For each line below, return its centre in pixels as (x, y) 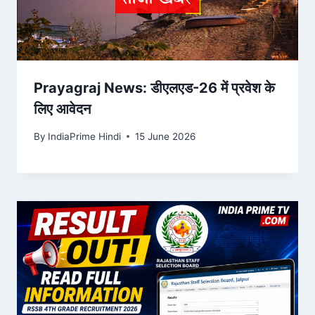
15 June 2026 (166, 136)
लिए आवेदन (62, 109)
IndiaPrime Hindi (85, 136)
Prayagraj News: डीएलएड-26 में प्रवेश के (154, 88)
